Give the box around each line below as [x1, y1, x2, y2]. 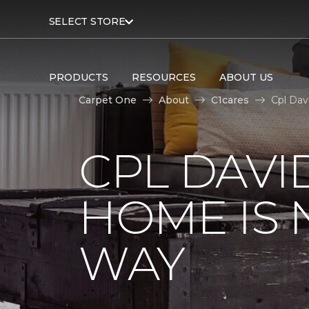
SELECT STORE [48, 15, 126, 28]
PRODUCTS [48, 70, 108, 83]
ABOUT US [219, 70, 273, 83]
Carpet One [79, 93, 137, 106]
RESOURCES [131, 70, 196, 83]
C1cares [211, 93, 249, 106]
